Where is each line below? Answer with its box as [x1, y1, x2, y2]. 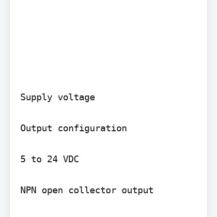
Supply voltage [20, 92, 95, 103]
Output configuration [20, 123, 127, 134]
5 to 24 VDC [20, 154, 79, 165]
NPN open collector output [20, 185, 154, 196]
